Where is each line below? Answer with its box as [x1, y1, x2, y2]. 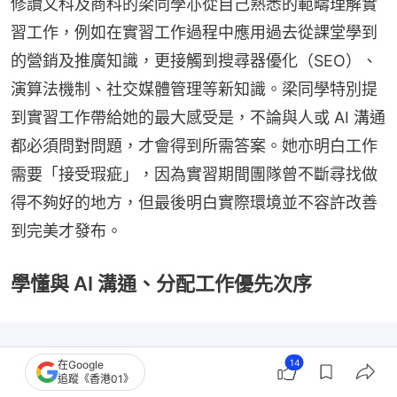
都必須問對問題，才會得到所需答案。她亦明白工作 [11, 136, 378, 155]
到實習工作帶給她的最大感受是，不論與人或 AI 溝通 [11, 107, 385, 127]
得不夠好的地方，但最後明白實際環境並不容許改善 [11, 192, 378, 212]
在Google [58, 358, 104, 371]
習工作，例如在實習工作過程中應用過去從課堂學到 [11, 22, 378, 42]
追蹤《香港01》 [58, 372, 134, 385]
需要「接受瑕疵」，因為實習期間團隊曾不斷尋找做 [11, 164, 378, 183]
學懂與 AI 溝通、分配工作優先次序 [11, 271, 312, 295]
